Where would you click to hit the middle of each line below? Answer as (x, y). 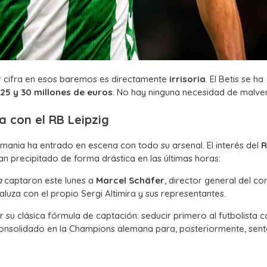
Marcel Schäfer (130, 180)
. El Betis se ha (235, 79)
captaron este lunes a (49, 180)
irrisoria (187, 79)
